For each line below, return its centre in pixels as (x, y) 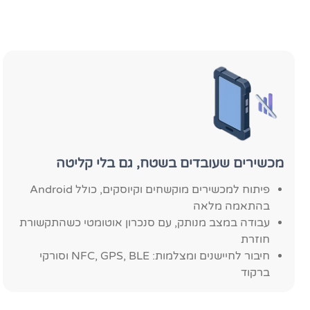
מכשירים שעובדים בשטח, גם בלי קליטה (170, 163)
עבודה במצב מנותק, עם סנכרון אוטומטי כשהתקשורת (144, 223)
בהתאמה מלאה (231, 206)
